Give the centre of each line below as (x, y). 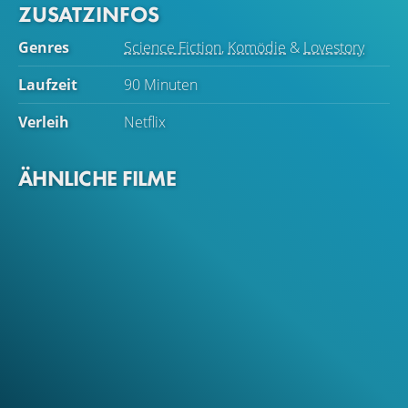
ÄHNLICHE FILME (97, 178)
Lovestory (334, 47)
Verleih (44, 122)
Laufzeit (48, 85)
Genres (44, 47)
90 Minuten (161, 85)
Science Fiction (173, 47)
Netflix (145, 122)
